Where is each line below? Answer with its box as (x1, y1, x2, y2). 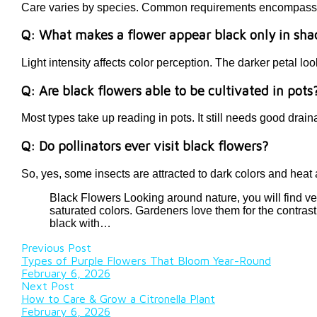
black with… (50, 217, 111, 229)
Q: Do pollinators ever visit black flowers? (21, 138, 272, 154)
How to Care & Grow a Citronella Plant (21, 292, 215, 305)
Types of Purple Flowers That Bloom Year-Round (21, 253, 271, 267)
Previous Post (21, 241, 91, 254)
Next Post (21, 279, 74, 292)
